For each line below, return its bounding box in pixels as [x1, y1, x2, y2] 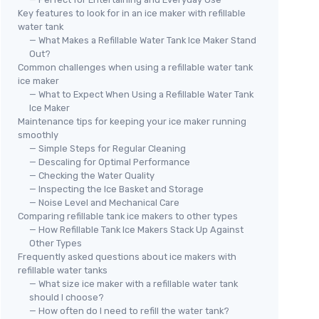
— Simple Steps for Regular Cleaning [29, 142, 186, 154]
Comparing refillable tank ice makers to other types [18, 210, 238, 221]
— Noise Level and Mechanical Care [29, 197, 179, 208]
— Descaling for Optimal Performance [29, 156, 190, 167]
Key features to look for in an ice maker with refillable [18, 7, 246, 19]
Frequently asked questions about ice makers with [18, 251, 236, 262]
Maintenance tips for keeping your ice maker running [18, 115, 246, 127]
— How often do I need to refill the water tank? [29, 305, 229, 316]
